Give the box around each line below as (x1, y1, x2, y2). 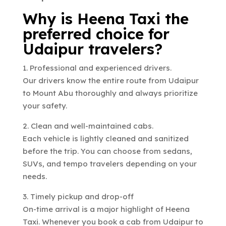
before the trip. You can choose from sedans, (22, 146, 192, 156)
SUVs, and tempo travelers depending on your (22, 158, 197, 168)
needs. (22, 171, 47, 181)
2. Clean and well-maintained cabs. (22, 121, 153, 131)
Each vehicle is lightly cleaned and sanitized (22, 133, 189, 143)
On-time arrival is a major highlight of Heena (22, 204, 190, 214)
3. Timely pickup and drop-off (22, 191, 134, 201)
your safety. (22, 100, 67, 110)
